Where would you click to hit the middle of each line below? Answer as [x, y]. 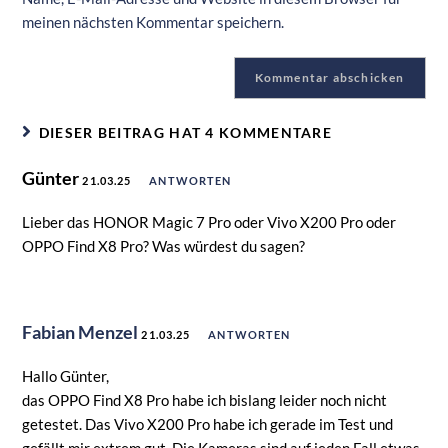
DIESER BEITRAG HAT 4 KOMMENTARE [185, 133]
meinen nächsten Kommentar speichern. [153, 22]
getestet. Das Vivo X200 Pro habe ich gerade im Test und [208, 424]
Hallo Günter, [66, 376]
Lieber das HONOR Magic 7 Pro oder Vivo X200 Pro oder [209, 222]
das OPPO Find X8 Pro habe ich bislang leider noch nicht [205, 400]
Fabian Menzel [80, 332]
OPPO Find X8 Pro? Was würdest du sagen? [164, 246]
